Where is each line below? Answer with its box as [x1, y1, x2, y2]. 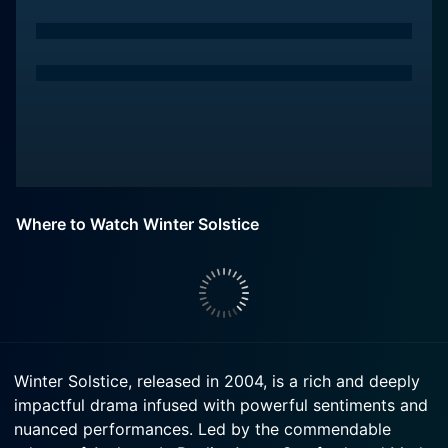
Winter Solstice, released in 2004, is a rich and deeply [14, 371, 420, 391]
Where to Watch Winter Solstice [16, 214, 259, 234]
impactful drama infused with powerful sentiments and [14, 395, 428, 415]
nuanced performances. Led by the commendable [14, 419, 391, 439]
